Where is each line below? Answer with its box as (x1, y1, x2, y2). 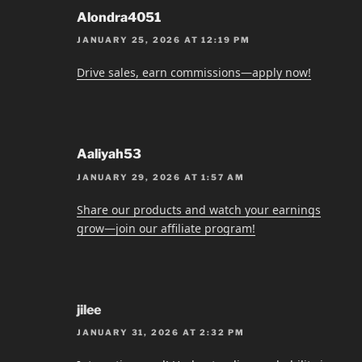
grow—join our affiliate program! (77, 220, 255, 236)
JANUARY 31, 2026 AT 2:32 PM (77, 327, 246, 338)
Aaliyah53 (77, 146, 141, 162)
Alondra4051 (77, 10, 161, 26)
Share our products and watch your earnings (77, 201, 321, 217)
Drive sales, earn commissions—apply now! (77, 65, 311, 81)
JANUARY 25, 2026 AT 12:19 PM (77, 35, 250, 45)
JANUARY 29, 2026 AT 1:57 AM (77, 171, 246, 182)
